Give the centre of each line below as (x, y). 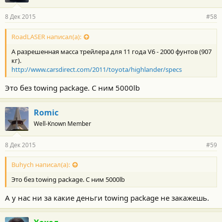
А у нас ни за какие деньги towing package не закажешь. (107, 198)
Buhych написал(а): (41, 165)
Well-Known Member (62, 123)
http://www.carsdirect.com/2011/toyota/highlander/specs (97, 69)
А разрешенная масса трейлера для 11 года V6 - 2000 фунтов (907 (111, 51)
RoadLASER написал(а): (46, 36)
